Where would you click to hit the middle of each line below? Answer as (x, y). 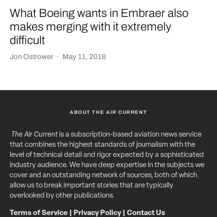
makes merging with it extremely (91, 27)
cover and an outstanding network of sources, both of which (103, 176)
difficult (27, 40)
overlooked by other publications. (62, 196)
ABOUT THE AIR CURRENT (108, 112)
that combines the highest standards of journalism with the (102, 145)
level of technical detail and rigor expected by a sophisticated (107, 155)
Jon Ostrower (31, 57)
